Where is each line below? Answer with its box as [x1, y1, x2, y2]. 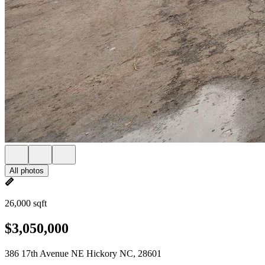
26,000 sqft [5, 198, 47, 208]
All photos [9, 166, 44, 175]
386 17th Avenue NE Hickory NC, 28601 [5, 248, 161, 258]
